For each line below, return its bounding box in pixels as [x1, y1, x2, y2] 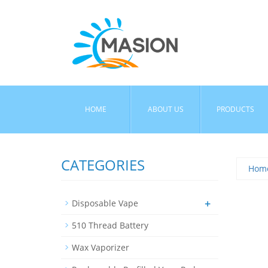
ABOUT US [147, 104, 184, 114]
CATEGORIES [61, 155, 145, 175]
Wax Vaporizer [72, 242, 129, 253]
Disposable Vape [72, 197, 138, 209]
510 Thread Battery [72, 220, 148, 231]
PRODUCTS [217, 104, 254, 114]
